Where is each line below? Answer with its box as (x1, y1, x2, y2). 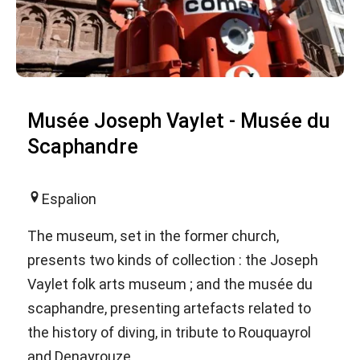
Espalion (42, 190, 96, 207)
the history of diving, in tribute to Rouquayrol (27, 323, 311, 341)
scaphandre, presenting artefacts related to (27, 299, 311, 317)
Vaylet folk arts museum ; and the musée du (27, 275, 313, 292)
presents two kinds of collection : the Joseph (27, 251, 318, 268)
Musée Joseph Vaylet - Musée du (27, 108, 330, 133)
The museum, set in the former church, (27, 227, 279, 244)
